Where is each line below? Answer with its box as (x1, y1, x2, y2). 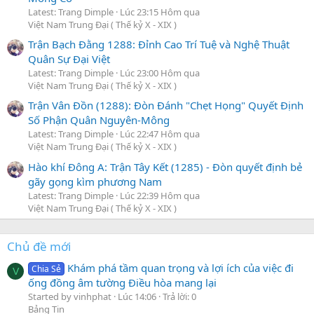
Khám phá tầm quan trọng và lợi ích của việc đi (67, 261, 294, 275)
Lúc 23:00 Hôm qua (120, 67, 200, 80)
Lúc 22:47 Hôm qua (120, 128, 200, 141)
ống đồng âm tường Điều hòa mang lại (28, 275, 217, 290)
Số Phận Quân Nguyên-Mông (28, 113, 170, 128)
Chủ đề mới (7, 238, 71, 254)
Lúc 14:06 (118, 290, 156, 303)
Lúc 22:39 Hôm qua (120, 189, 200, 202)
